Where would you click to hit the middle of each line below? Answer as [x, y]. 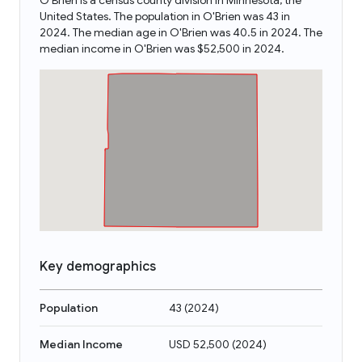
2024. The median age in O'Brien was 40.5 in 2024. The [181, 32]
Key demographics [98, 267]
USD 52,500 [199, 344]
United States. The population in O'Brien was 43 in [165, 16]
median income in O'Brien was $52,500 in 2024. [162, 48]
